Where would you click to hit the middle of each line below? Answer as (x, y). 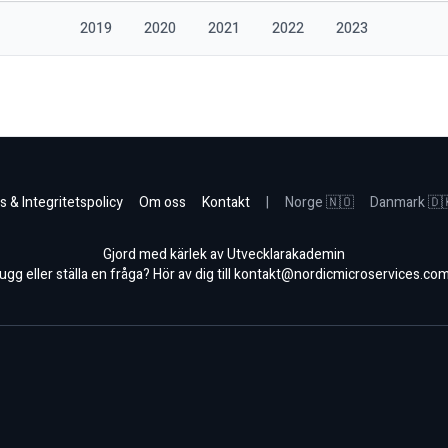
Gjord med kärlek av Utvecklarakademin (224, 255)
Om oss (162, 203)
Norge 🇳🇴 (319, 203)
